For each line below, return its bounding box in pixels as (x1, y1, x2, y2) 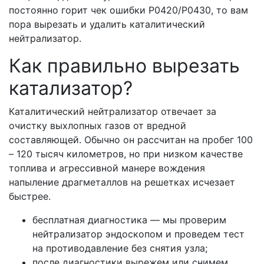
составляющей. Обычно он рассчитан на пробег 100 (9, 134, 253, 146)
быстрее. (9, 190, 54, 203)
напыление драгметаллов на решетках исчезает (9, 176, 235, 189)
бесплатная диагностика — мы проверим (32, 214, 226, 226)
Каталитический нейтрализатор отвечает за (9, 105, 216, 118)
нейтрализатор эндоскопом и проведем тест (32, 228, 245, 240)
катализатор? (9, 77, 133, 100)
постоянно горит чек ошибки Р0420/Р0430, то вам (9, 4, 248, 16)
